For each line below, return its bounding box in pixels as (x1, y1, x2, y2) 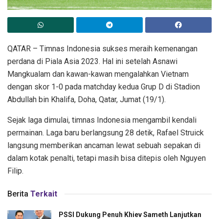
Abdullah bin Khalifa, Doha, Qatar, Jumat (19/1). (7, 95, 166, 105)
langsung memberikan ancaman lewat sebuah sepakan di (7, 141, 200, 151)
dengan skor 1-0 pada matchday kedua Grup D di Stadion (7, 82, 200, 92)
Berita (7, 189, 28, 199)
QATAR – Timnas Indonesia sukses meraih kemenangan (7, 44, 197, 54)
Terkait (30, 189, 57, 199)
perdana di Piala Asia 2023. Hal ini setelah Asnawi (7, 57, 177, 66)
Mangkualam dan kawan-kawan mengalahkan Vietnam (7, 69, 189, 79)
